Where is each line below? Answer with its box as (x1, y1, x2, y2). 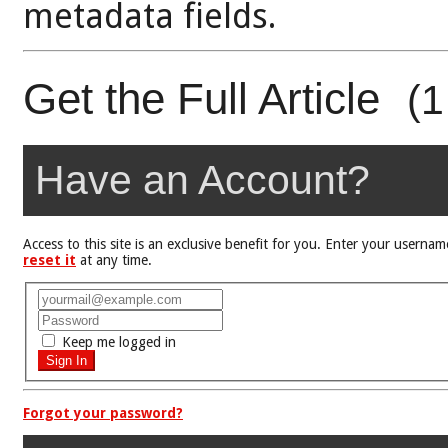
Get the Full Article (23, 73, 392, 123)
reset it (23, 252, 76, 269)
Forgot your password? (23, 404, 183, 421)
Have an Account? (35, 157, 370, 204)
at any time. (76, 252, 152, 269)
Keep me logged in (57, 334, 176, 351)
